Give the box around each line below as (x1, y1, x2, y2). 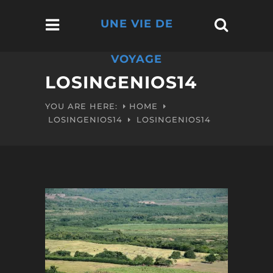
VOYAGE (111, 52, 162, 66)
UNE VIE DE (100, 17, 173, 30)
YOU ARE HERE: (45, 101, 118, 111)
